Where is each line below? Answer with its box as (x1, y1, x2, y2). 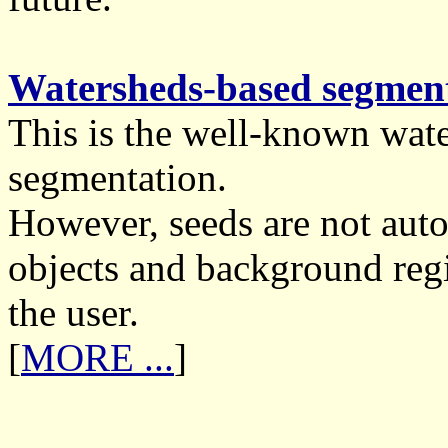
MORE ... (21, 336, 174, 379)
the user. (8, 291, 139, 334)
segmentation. (8, 156, 227, 199)
